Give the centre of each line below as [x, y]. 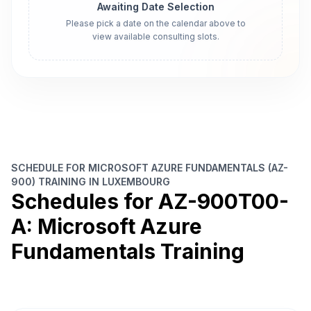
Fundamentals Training [128, 251]
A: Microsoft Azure [107, 226]
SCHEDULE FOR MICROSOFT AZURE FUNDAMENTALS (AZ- [150, 168]
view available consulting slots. [155, 36]
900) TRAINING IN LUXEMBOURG [91, 182]
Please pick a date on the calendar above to [155, 23]
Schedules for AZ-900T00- [150, 201]
